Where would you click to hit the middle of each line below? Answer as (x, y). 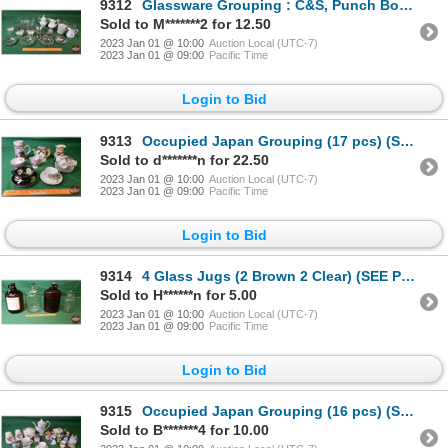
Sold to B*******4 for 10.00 (184, 430)
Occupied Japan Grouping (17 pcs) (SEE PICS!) (271, 140)
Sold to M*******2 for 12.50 (185, 24)
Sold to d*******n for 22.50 (184, 159)
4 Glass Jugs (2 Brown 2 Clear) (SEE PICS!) (271, 275)
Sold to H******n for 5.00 (178, 294)
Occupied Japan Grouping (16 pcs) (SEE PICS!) (271, 411)
